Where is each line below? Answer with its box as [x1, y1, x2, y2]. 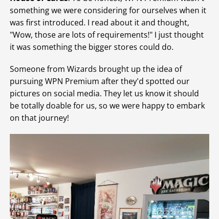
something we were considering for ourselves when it [10, 5, 206, 16]
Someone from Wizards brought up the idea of [10, 64, 182, 74]
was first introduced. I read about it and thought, [10, 17, 189, 28]
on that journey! [10, 112, 69, 123]
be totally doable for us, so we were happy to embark [10, 100, 205, 111]
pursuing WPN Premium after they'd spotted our [10, 76, 190, 87]
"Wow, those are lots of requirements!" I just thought [10, 29, 204, 40]
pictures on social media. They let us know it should [10, 88, 199, 99]
